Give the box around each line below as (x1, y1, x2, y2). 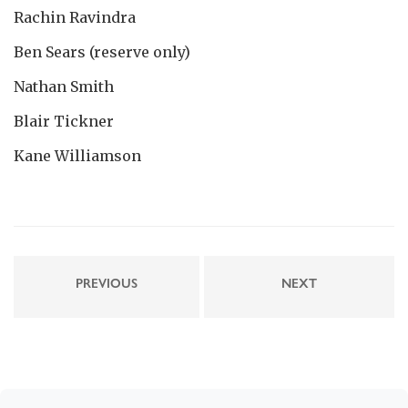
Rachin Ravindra (14, 7, 136, 26)
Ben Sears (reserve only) (14, 42, 190, 61)
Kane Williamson (14, 146, 141, 165)
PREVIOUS (76, 275, 138, 291)
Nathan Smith (14, 76, 114, 96)
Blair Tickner (14, 111, 114, 130)
